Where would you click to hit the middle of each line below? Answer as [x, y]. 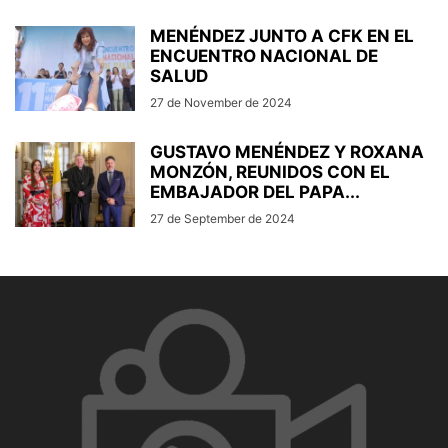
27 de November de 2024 [221, 103]
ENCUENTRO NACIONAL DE [264, 56]
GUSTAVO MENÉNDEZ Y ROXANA [287, 152]
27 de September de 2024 [222, 219]
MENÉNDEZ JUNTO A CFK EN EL [282, 36]
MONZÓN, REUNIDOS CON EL [270, 172]
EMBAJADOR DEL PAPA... [255, 192]
